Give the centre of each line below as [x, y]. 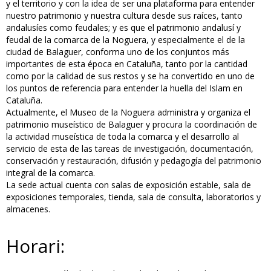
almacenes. [28, 209]
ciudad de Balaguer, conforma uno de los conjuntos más [118, 52]
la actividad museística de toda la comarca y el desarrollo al [122, 137]
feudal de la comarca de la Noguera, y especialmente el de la [126, 40]
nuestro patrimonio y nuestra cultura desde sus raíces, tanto [124, 16]
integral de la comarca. [51, 173]
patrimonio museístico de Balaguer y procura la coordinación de [132, 125]
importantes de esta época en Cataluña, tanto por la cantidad [127, 64]
